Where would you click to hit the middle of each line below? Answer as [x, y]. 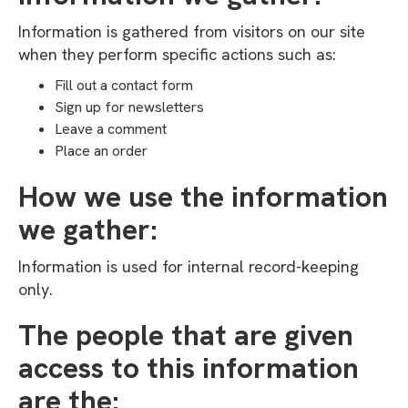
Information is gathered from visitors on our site [192, 31]
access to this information [189, 368]
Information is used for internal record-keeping [189, 266]
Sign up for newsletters [129, 107]
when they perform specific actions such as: [177, 54]
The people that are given [186, 335]
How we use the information [203, 197]
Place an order [101, 151]
